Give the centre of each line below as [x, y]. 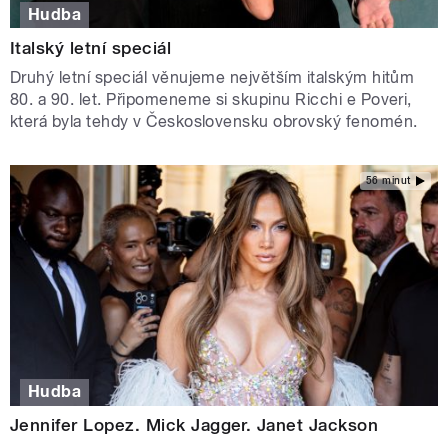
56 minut [388, 181]
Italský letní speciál [91, 47]
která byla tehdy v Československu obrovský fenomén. [214, 121]
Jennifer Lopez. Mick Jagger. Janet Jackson [194, 425]
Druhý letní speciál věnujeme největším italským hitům [212, 77]
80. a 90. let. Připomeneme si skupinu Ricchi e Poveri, [211, 99]
